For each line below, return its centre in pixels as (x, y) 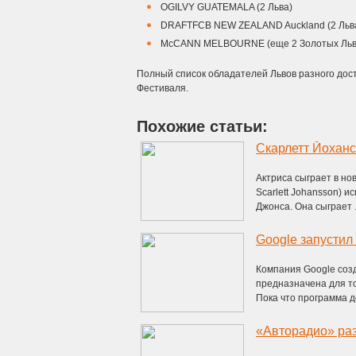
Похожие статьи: (202, 126)
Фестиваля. (163, 88)
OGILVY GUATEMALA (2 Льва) (226, 7)
